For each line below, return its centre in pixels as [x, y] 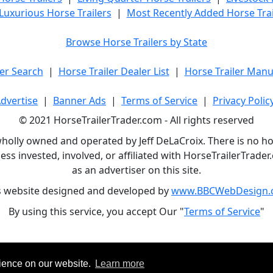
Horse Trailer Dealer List [114, 71]
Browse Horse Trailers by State [136, 42]
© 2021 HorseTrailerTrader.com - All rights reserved [136, 120]
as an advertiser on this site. [136, 170]
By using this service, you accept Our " [96, 211]
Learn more [119, 264]
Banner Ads [80, 101]
